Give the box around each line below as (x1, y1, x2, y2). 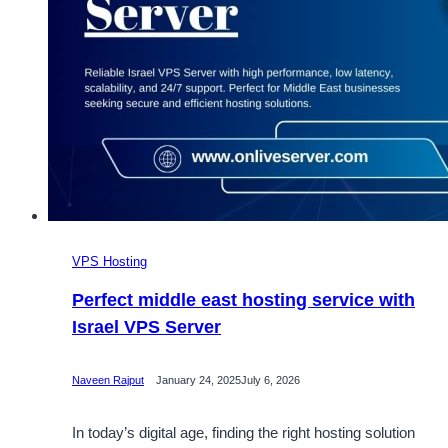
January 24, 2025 (156, 374, 241, 387)
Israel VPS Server (72, 316, 221, 337)
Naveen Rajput (72, 374, 144, 387)
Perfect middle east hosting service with (72, 289, 415, 310)
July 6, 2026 (241, 374, 300, 387)
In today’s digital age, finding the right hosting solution (72, 423, 415, 441)
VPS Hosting (72, 253, 147, 269)
